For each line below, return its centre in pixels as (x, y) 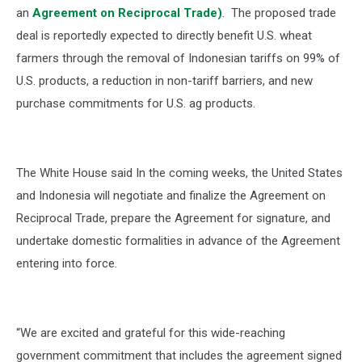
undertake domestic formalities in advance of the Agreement (178, 241)
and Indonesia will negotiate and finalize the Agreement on (171, 196)
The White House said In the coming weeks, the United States (179, 173)
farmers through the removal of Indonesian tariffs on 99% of (178, 58)
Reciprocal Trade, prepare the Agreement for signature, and (173, 218)
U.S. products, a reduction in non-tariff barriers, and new (164, 81)
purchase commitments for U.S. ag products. (136, 103)
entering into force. (70, 263)
